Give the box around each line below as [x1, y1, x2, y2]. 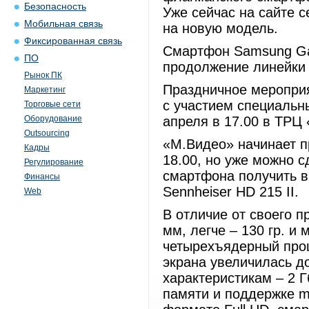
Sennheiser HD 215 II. [163, 184, 299, 199]
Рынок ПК [24, 70, 62, 80]
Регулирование [24, 157, 83, 167]
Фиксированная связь [24, 36, 122, 46]
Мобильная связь [24, 19, 103, 29]
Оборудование [24, 114, 82, 123]
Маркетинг [24, 85, 66, 94]
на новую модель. [163, 21, 278, 36]
